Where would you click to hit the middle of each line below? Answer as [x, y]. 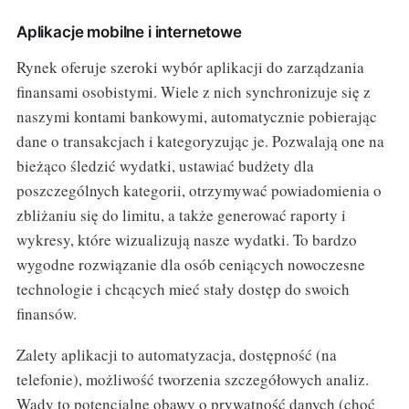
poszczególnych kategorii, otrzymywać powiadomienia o [199, 191]
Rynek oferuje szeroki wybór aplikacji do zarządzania [190, 68]
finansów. [46, 314]
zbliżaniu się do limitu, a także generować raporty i [181, 215]
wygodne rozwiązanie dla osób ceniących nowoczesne [190, 265]
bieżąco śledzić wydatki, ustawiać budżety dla [165, 166]
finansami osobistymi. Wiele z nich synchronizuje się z [193, 92]
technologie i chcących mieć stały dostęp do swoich [183, 289]
